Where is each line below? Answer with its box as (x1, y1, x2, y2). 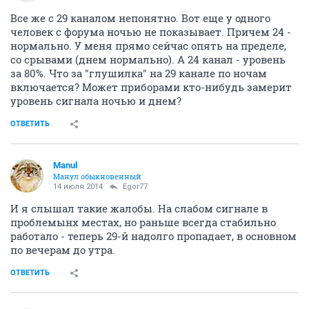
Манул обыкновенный (53, 291, 141, 302)
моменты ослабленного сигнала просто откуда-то (10, 4, 276, 19)
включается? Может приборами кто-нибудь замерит (10, 200, 292, 215)
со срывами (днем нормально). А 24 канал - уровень (10, 172, 286, 187)
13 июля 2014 (53, 112, 103, 121)
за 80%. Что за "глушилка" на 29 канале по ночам (10, 186, 267, 201)
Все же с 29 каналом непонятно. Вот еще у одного (10, 131, 270, 146)
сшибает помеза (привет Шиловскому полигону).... (10, 23, 279, 38)
